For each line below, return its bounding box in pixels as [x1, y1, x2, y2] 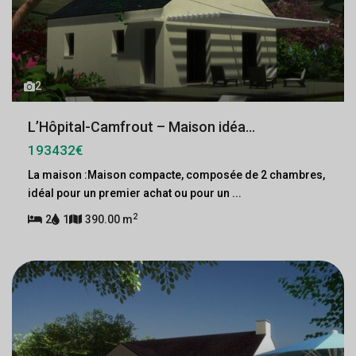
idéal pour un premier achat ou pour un [28, 187, 232, 199]
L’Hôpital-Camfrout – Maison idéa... [28, 118, 255, 135]
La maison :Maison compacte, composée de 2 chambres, [28, 168, 325, 181]
